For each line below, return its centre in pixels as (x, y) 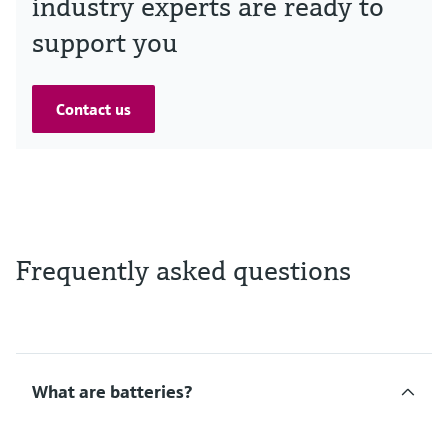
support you (105, 42)
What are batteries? (112, 391)
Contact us (93, 108)
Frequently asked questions (183, 270)
